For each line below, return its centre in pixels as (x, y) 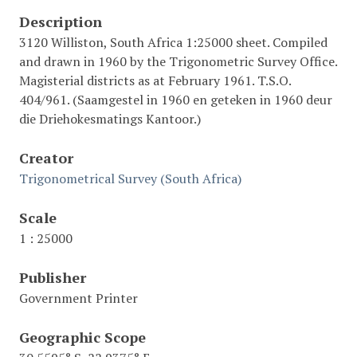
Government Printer (78, 298)
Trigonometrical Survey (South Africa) (130, 178)
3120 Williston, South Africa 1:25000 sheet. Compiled (173, 42)
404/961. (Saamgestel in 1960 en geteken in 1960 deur (176, 99)
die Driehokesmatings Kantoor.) (110, 118)
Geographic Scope (82, 337)
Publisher (53, 277)
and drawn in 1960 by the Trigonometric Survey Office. (178, 61)
